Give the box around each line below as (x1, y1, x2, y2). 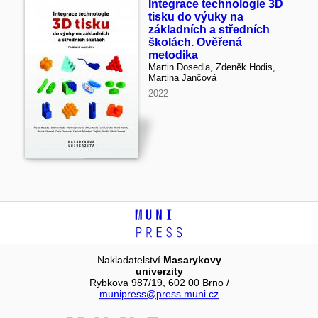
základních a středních (148, 23, 270, 35)
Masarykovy (163, 253, 221, 265)
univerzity (135, 265, 183, 277)
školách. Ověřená (148, 36, 242, 48)
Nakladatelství (97, 253, 163, 265)
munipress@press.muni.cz (99, 287, 219, 300)
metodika (148, 49, 198, 61)
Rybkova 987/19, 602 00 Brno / (89, 276, 229, 288)
